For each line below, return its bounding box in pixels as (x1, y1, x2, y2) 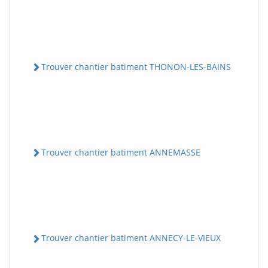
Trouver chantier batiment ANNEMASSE (41, 147, 200, 159)
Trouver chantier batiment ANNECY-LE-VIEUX (41, 232, 221, 244)
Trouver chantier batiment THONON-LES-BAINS (41, 60, 231, 72)
